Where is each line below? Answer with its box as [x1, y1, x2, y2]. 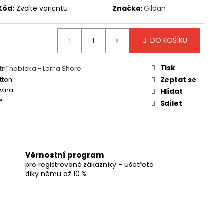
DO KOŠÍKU [150, 35, 187, 46]
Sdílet [160, 98, 182, 108]
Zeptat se [160, 74, 196, 84]
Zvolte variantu [16, 3, 68, 13]
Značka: [112, 3, 144, 13]
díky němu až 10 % [25, 169, 87, 179]
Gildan [144, 3, 165, 13]
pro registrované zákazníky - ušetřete [25, 160, 154, 169]
